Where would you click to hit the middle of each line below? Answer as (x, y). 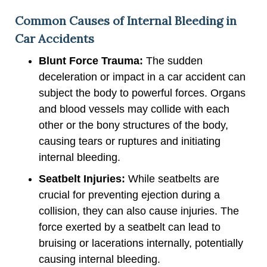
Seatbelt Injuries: (82, 178)
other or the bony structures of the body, (133, 125)
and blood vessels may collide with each (134, 109)
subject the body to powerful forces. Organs (142, 93)
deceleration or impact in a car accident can (142, 77)
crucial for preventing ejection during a (129, 195)
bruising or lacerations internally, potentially (141, 243)
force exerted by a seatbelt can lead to (130, 227)
